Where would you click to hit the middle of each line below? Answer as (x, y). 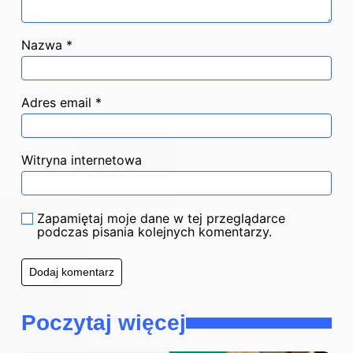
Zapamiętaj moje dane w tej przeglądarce (161, 219)
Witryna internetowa (82, 160)
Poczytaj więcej (104, 323)
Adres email (58, 103)
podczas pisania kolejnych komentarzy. (154, 232)
